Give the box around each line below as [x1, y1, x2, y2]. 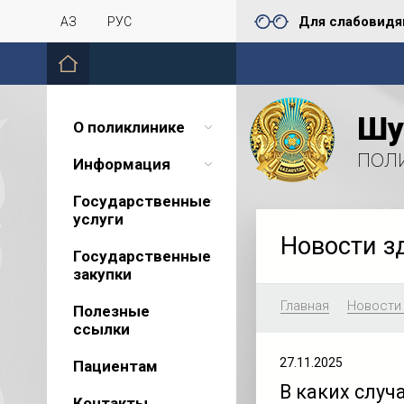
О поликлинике [72, 118, 185, 136]
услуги [72, 210, 124, 228]
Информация [72, 155, 170, 173]
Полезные [72, 302, 150, 320]
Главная [280, 298, 329, 314]
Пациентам [72, 357, 158, 375]
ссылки [72, 320, 130, 338]
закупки [72, 265, 132, 283]
